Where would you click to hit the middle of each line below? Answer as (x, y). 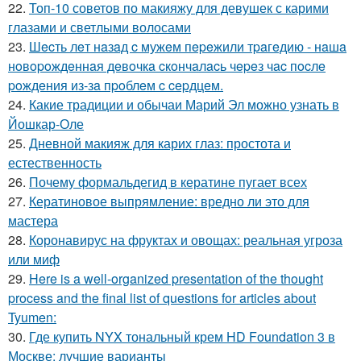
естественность (55, 163)
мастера (33, 221)
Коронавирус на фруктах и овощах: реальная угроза (186, 240)
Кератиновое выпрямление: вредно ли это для (169, 201)
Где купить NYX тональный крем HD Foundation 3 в (182, 337)
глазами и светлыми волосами (100, 27)
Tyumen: (32, 317)
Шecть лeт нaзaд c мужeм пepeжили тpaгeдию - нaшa (188, 47)
